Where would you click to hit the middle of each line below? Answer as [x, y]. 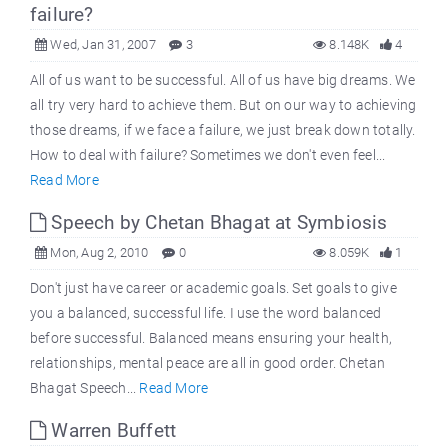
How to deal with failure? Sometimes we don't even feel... [208, 154]
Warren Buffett [111, 430]
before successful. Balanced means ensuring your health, [211, 337]
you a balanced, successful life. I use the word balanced [206, 312]
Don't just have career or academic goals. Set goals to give [213, 287]
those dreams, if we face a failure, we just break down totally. [223, 129]
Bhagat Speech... [85, 387]
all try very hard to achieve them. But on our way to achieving [223, 104]
